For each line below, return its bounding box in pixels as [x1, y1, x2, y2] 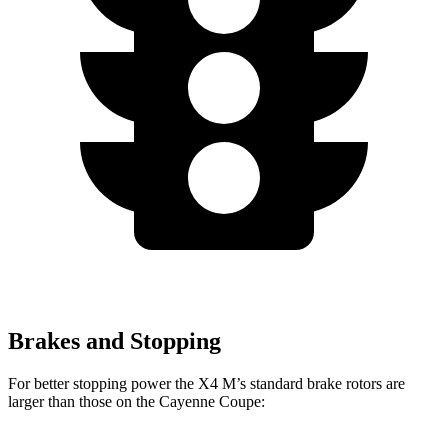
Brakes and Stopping [8, 328, 221, 355]
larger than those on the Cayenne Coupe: [8, 393, 265, 411]
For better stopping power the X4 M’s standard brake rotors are [8, 375, 405, 393]
